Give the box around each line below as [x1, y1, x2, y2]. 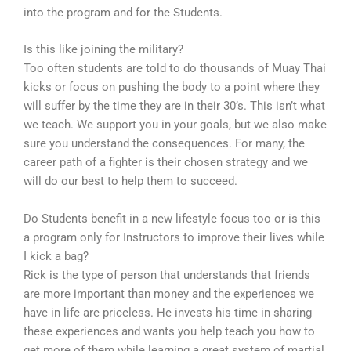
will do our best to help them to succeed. [24, 174, 237, 189]
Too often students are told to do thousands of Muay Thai [24, 61, 326, 76]
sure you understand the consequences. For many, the [24, 136, 305, 151]
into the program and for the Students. [24, 5, 223, 20]
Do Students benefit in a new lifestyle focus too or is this [24, 211, 320, 226]
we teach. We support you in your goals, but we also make [24, 118, 327, 132]
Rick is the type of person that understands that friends [24, 267, 310, 282]
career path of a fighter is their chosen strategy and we [24, 155, 308, 170]
